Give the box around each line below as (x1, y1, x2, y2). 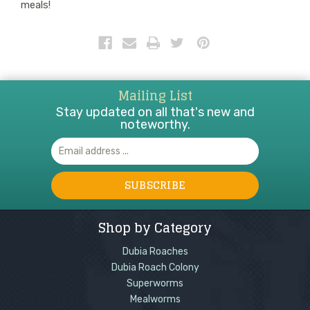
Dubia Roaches (122, 245, 188, 257)
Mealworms (129, 293, 181, 305)
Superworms (127, 277, 183, 289)
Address (51, 146, 87, 158)
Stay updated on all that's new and (55, 104, 255, 120)
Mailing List (118, 84, 192, 107)
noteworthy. (120, 116, 190, 132)
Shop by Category (98, 216, 212, 239)
